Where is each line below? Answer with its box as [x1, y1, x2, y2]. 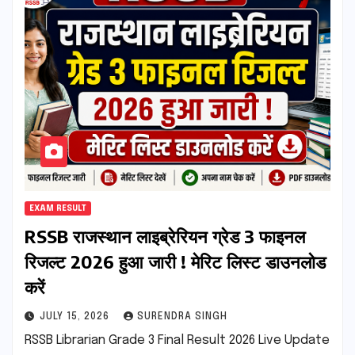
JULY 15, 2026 [40, 311, 113, 322]
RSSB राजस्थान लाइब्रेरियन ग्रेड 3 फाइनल [25, 224, 305, 247]
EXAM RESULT [29, 204, 86, 212]
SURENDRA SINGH [137, 311, 227, 322]
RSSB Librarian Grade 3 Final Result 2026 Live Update [25, 333, 330, 347]
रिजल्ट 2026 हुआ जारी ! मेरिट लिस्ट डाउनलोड [25, 250, 326, 273]
